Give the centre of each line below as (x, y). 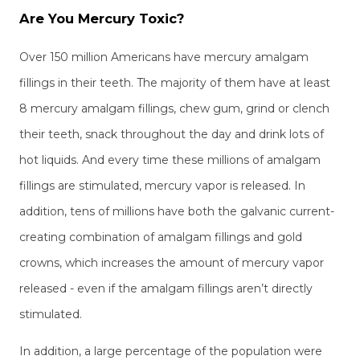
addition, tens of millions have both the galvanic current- (177, 212)
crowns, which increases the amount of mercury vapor (172, 263)
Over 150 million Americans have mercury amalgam (164, 57)
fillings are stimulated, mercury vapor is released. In (162, 186)
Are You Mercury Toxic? (102, 18)
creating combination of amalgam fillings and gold (161, 237)
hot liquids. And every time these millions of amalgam (170, 160)
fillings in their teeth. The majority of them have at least (175, 83)
